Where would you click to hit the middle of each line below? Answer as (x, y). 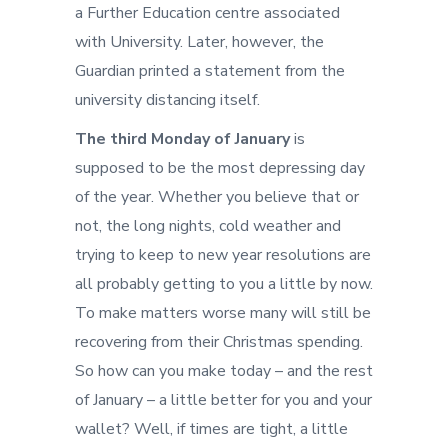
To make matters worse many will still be (223, 313)
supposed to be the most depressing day (220, 168)
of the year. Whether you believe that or (217, 197)
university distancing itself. (167, 100)
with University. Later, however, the (199, 42)
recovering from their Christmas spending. (219, 342)
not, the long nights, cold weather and (208, 226)
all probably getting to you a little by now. (224, 284)
